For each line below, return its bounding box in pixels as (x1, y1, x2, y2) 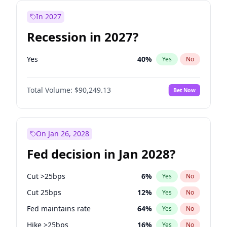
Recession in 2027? (27, 28, 138, 45)
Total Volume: (27, 85, 72, 95)
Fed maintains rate (27, 204, 91, 213)
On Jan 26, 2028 (36, 129, 89, 138)
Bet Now (173, 86, 196, 94)
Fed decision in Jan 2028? (27, 145, 175, 162)
